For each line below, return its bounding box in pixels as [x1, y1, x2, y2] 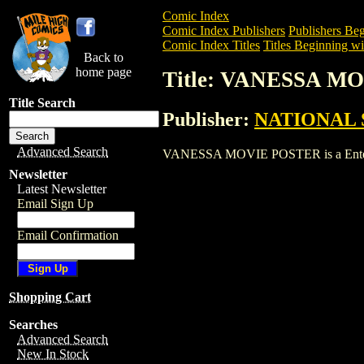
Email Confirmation [17, 228, 119, 242]
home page [76, 65, 132, 79]
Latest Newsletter [17, 182, 106, 196]
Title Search [9, 96, 76, 110]
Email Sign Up [17, 197, 93, 210]
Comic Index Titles [162, 38, 260, 52]
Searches [9, 318, 58, 331]
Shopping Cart [9, 290, 91, 304]
